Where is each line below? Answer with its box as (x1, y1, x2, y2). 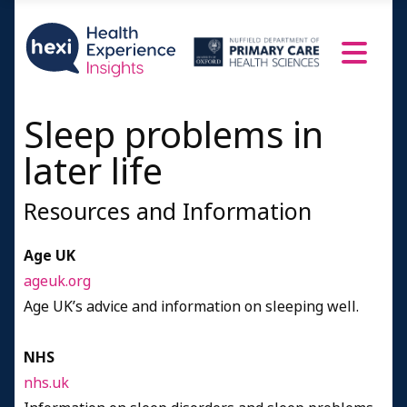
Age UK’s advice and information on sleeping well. (24, 295, 359, 317)
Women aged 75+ (45, 4, 163, 25)
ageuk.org (24, 270, 91, 292)
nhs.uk (24, 372, 69, 393)
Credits (45, 69, 98, 91)
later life (24, 145, 163, 199)
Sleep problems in (24, 109, 323, 163)
